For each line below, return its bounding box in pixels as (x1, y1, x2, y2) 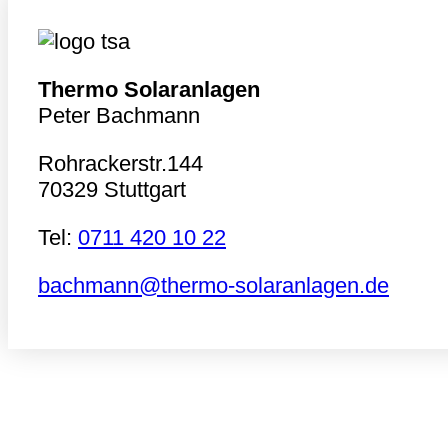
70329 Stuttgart (38, 177, 186, 203)
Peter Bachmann (38, 103, 200, 129)
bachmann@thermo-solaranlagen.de (38, 273, 389, 299)
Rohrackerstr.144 (38, 151, 203, 177)
